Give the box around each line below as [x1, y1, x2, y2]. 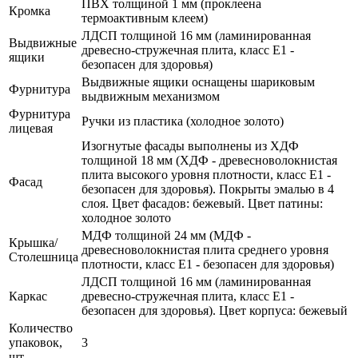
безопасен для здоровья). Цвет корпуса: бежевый [82, 304, 348, 317]
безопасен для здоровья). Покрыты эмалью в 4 [82, 182, 334, 196]
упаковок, [9, 336, 62, 349]
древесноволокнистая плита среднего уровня [82, 243, 328, 257]
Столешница [9, 250, 78, 264]
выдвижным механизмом [82, 89, 220, 103]
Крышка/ [9, 236, 58, 249]
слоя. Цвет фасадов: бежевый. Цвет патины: [82, 197, 323, 210]
